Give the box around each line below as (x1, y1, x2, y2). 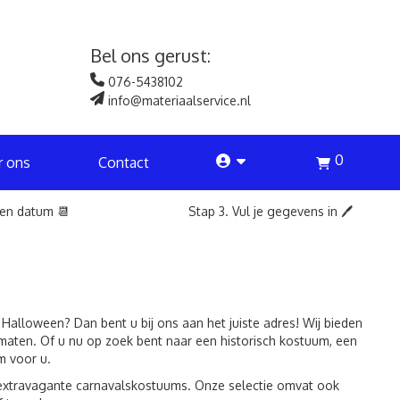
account (215, 153, 268, 171)
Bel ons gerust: (89, 44, 211, 67)
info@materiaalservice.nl (104, 93, 251, 108)
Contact (97, 154, 149, 171)
